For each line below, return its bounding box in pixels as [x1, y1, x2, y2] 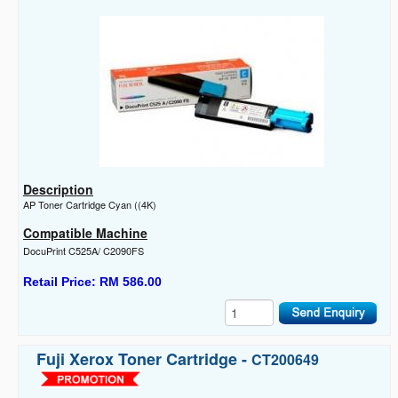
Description [23, 179, 93, 198]
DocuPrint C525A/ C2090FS [23, 243, 144, 258]
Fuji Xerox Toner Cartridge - [36, 346, 251, 370]
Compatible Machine [23, 223, 147, 242]
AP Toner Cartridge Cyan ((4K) [23, 196, 156, 211]
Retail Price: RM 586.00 [23, 274, 162, 289]
